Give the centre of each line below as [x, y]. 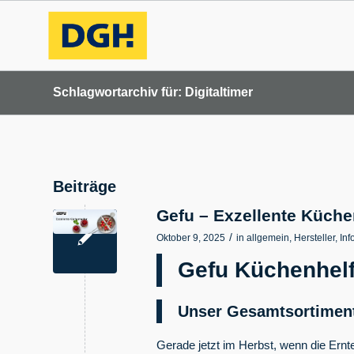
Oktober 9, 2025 [191, 238]
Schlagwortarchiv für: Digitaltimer [153, 92]
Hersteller [314, 238]
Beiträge [85, 186]
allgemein [268, 238]
